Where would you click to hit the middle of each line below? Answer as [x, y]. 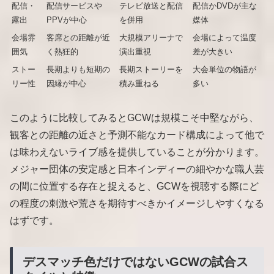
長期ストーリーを [151, 69]
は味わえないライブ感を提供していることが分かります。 [137, 152]
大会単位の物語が [224, 69]
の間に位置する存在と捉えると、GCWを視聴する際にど [134, 187]
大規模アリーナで [151, 37]
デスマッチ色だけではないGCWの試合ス [135, 262]
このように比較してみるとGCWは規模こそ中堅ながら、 [134, 118]
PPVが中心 [67, 20]
